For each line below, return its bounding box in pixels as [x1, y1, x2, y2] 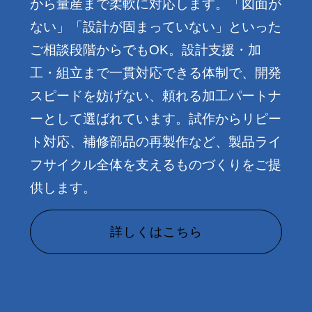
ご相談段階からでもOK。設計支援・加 [30, 42, 261, 57]
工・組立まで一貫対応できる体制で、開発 [30, 65, 281, 80]
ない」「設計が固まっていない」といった [30, 19, 281, 34]
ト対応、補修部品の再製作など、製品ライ [30, 134, 281, 149]
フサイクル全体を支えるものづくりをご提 [30, 157, 281, 172]
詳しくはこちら [109, 224, 203, 239]
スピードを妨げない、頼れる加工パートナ [30, 88, 281, 103]
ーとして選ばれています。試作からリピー [30, 111, 281, 126]
